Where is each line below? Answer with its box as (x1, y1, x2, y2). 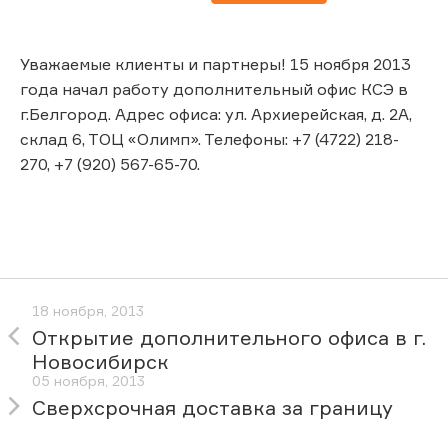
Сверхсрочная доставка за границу (32, 395, 393, 421)
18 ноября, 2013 (32, 302, 144, 320)
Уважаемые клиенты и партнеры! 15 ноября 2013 (20, 53, 411, 74)
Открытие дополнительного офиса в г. (32, 325, 426, 351)
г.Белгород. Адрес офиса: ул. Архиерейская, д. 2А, (20, 103, 412, 124)
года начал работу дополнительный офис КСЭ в (20, 78, 408, 99)
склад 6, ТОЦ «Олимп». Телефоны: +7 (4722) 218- (20, 128, 399, 149)
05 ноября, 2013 (32, 372, 145, 390)
